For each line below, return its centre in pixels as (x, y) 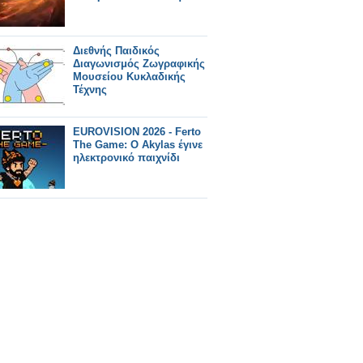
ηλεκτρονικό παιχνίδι (126, 158)
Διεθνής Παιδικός (116, 51)
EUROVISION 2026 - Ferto (137, 132)
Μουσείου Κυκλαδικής (129, 77)
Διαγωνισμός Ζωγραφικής (139, 64)
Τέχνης (90, 90)
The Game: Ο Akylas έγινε (138, 145)
